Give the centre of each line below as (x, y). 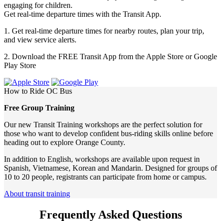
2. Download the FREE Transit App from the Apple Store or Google (110, 57)
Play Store (20, 66)
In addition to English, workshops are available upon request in (102, 159)
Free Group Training (39, 108)
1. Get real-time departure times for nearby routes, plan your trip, (104, 31)
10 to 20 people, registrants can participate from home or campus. (105, 177)
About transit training (37, 194)
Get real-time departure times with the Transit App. (83, 14)
